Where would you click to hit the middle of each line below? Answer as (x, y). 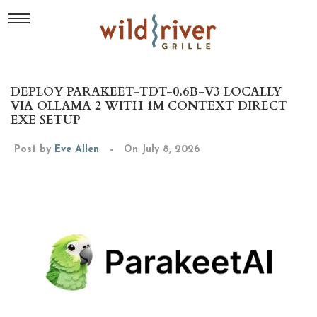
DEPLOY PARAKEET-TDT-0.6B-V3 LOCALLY (146, 92)
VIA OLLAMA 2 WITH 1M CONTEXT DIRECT (149, 106)
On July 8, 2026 (162, 150)
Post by (34, 150)
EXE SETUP (46, 120)
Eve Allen (77, 150)
